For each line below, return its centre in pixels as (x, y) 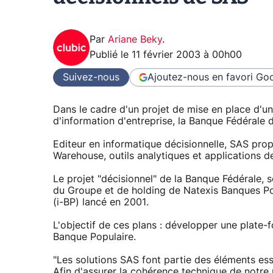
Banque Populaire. (94, 237)
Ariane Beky (135, 40)
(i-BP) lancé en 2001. (101, 203)
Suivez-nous (91, 77)
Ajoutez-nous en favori (200, 77)
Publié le (111, 55)
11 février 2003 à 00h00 (187, 55)
